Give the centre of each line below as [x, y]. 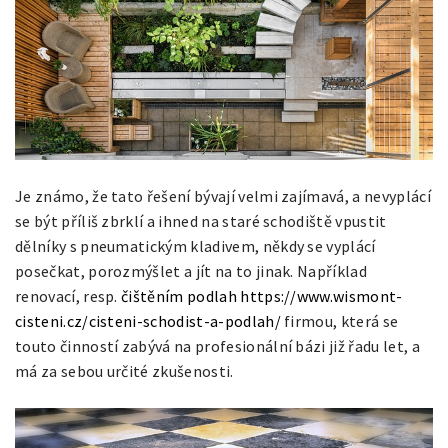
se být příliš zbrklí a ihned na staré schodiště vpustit [201, 220]
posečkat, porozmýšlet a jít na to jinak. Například [191, 270]
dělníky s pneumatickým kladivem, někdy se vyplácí [195, 245]
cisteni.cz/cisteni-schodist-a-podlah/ [148, 320]
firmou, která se [339, 320]
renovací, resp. [68, 295]
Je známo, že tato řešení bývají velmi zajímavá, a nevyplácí [223, 195]
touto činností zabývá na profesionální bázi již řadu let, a [217, 345]
